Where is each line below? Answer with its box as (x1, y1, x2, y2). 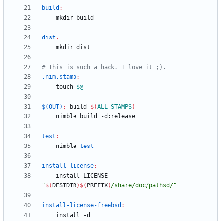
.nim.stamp (42, 74, 76, 81)
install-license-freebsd (42, 202, 121, 209)
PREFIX (87, 182, 108, 189)
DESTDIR (52, 182, 76, 189)
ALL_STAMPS (97, 103, 132, 110)
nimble (56, 143, 80, 150)
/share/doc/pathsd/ (111, 182, 173, 189)
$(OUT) (42, 103, 63, 110)
